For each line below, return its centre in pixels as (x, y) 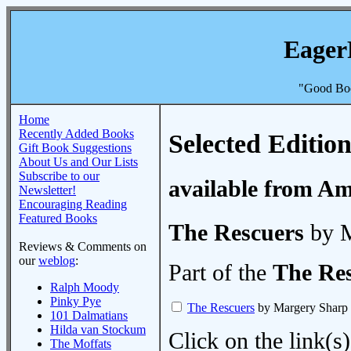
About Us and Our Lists (78, 162)
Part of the (221, 273)
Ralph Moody (85, 287)
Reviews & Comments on (83, 246)
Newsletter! (47, 190)
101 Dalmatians (89, 315)
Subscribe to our (59, 176)
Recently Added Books (76, 134)
